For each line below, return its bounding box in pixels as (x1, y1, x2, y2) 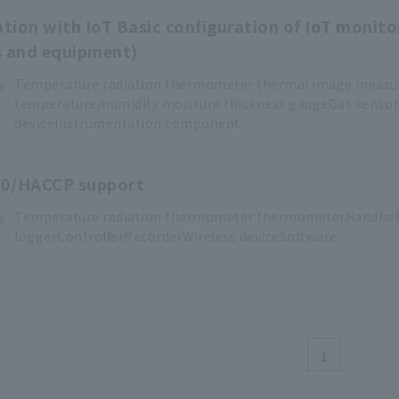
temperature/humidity (14, 94, 159, 113)
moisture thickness (161, 94, 286, 113)
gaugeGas (289, 94, 352, 113)
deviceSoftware (239, 227, 338, 246)
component (165, 114, 240, 133)
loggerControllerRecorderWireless (14, 227, 236, 246)
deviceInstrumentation (14, 114, 162, 133)
